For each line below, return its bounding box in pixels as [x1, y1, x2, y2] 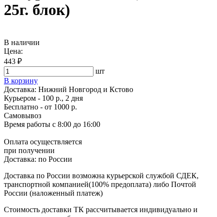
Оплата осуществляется [4, 137, 82, 146]
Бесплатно [4, 102, 38, 111]
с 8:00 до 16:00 [50, 120, 100, 128]
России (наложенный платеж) [4, 188, 103, 197]
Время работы [4, 120, 50, 128]
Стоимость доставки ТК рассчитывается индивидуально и [4, 205, 198, 214]
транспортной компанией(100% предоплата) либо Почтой [4, 180, 196, 188]
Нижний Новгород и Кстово [38, 85, 133, 93]
